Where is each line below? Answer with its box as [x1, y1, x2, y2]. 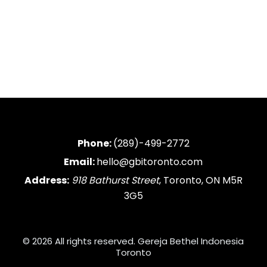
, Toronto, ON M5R [159, 173, 243, 187]
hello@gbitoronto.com [97, 155, 203, 169]
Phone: [77, 136, 113, 151]
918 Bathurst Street [71, 173, 159, 187]
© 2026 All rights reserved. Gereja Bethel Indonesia [23, 235, 244, 247]
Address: [24, 173, 69, 187]
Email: [64, 155, 97, 169]
